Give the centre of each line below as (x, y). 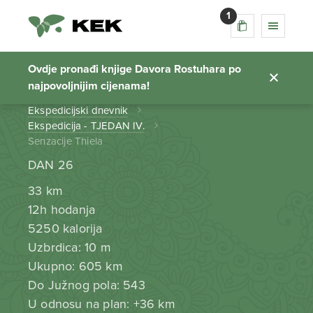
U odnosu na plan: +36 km (102, 304)
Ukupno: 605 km (75, 266)
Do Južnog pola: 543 (87, 285)
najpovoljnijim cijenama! (89, 86)
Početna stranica (67, 95)
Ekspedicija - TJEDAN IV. (86, 126)
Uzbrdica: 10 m (70, 247)
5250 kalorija (65, 228)
